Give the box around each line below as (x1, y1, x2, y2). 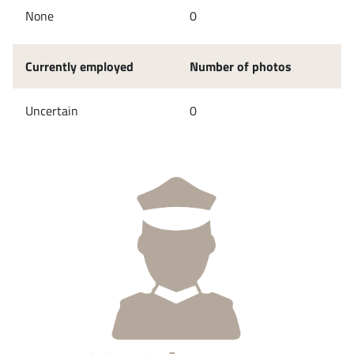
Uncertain (25, 100, 78, 120)
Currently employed (25, 56, 134, 76)
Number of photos (190, 56, 292, 76)
